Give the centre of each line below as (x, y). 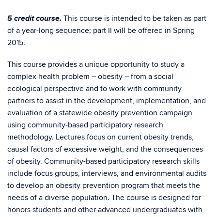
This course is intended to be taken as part (135, 18)
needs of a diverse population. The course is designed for (104, 198)
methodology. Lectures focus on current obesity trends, (101, 137)
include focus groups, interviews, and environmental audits (107, 173)
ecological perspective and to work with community (94, 89)
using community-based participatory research (85, 125)
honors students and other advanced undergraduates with (105, 210)
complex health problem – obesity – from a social (90, 77)
